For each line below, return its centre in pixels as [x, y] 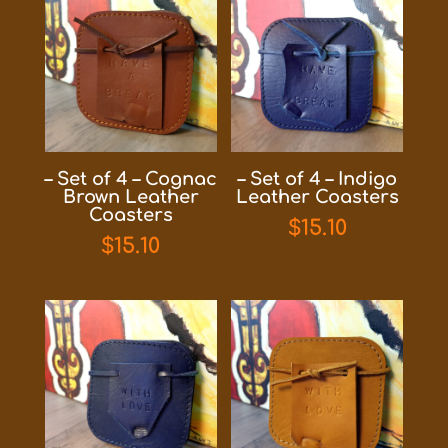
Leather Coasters [317, 197]
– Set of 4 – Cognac [130, 179]
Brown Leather [130, 197]
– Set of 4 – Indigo [317, 179]
